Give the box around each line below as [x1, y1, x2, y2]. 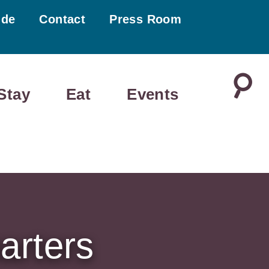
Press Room [109, 13, 182, 26]
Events [127, 85, 179, 103]
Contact [39, 13, 86, 26]
